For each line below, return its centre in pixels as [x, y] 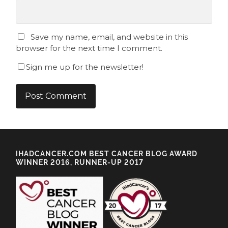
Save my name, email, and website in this [109, 37]
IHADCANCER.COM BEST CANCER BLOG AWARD [107, 154]
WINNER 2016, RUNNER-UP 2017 [80, 162]
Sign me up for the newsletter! [85, 67]
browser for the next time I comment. [89, 48]
